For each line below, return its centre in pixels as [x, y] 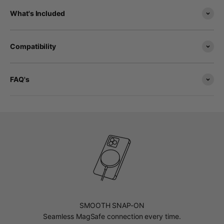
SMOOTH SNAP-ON [112, 205]
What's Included [37, 13]
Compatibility [33, 46]
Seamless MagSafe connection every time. [112, 216]
